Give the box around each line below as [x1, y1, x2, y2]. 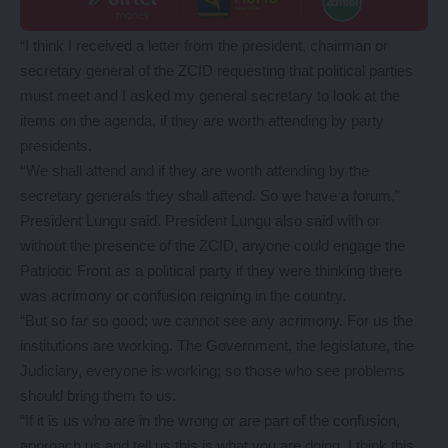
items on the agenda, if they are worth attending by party [20, 112, 384, 129]
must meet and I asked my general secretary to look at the [20, 87, 400, 104]
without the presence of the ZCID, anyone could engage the [20, 237, 405, 254]
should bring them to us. [20, 387, 176, 404]
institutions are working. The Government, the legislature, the [20, 337, 414, 354]
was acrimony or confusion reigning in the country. [20, 287, 346, 304]
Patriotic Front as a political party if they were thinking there [20, 262, 402, 279]
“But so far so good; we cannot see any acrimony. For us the [20, 312, 413, 329]
